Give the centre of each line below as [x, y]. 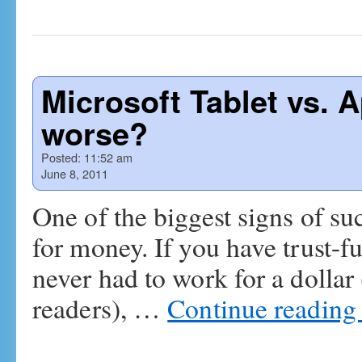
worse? [95, 133]
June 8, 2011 [75, 173]
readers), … [100, 308]
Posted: [61, 157]
